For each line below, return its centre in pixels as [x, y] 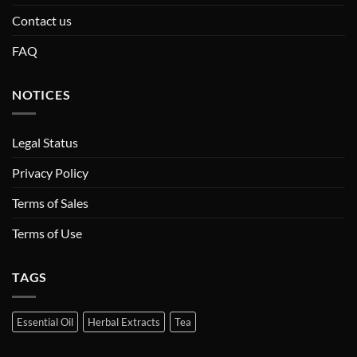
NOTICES [41, 94]
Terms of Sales [50, 203]
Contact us [42, 20]
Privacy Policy [50, 173]
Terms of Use [47, 233]
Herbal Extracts [124, 322]
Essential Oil [45, 322]
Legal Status [45, 143]
